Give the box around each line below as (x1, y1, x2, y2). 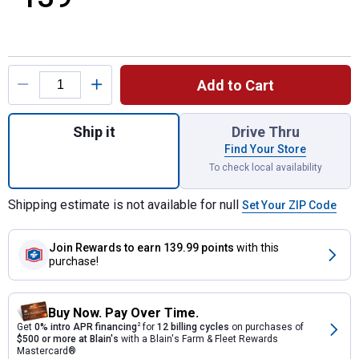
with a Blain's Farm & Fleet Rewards (119, 333, 278, 345)
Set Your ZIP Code (242, 199, 337, 212)
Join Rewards (49, 241, 122, 254)
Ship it (72, 123, 115, 140)
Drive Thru (231, 123, 300, 140)
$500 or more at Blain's (17, 333, 119, 345)
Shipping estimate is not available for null (8, 197, 242, 212)
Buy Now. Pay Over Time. (48, 305, 199, 321)
